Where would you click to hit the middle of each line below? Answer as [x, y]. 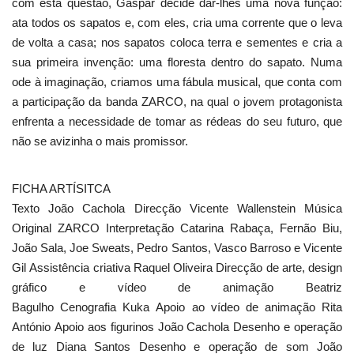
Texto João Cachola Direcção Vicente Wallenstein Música [177, 208]
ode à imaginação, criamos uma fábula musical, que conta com [177, 81]
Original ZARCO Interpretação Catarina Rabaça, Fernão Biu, [177, 228]
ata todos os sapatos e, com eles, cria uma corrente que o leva [177, 22]
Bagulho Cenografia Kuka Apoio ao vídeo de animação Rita [177, 307]
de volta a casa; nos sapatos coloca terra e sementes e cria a [177, 42]
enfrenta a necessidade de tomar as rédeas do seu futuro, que [177, 121]
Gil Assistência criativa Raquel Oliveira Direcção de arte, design [177, 267]
